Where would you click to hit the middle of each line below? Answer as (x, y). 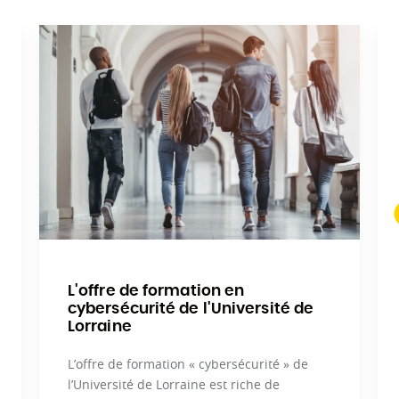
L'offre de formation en (156, 291)
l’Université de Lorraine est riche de (173, 384)
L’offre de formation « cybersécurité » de (187, 363)
